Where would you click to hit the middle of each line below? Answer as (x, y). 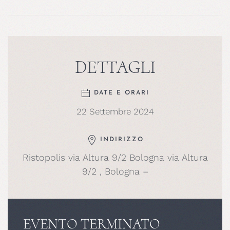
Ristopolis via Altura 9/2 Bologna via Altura (115, 157)
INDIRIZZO (120, 139)
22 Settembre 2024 (115, 111)
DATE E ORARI (120, 93)
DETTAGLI (115, 67)
